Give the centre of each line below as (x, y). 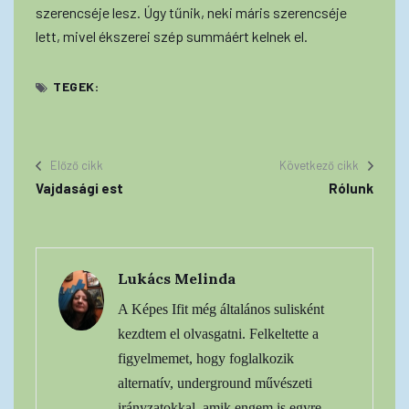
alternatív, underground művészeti (215, 383)
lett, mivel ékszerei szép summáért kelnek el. (172, 36)
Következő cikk (319, 165)
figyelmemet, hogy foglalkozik (206, 358)
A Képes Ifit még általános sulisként (221, 309)
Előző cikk (77, 165)
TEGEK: (76, 86)
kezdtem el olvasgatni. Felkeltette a (218, 333)
